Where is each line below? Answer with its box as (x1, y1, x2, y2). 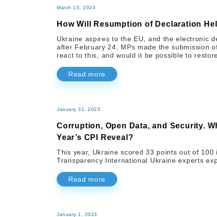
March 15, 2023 (57, 5, 95, 11)
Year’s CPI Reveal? (57, 133, 134, 142)
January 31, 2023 (57, 107, 100, 112)
